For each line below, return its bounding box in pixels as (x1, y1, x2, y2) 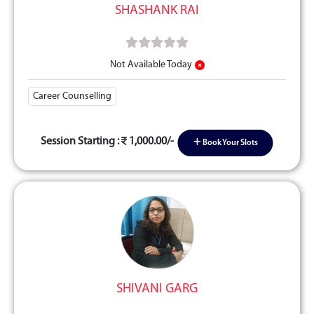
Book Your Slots (200, 139, 258, 147)
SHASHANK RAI (115, 4, 199, 18)
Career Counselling (33, 91, 111, 102)
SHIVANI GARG (116, 282, 198, 296)
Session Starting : (41, 135, 122, 147)
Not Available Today (109, 60, 192, 70)
